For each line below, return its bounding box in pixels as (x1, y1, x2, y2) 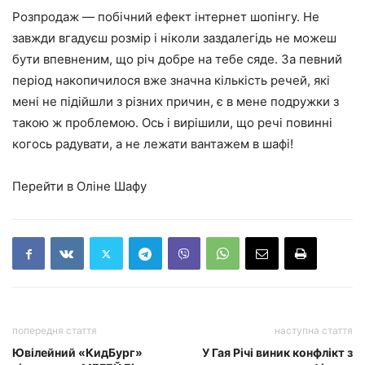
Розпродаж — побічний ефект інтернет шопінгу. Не (12, 9, 319, 25)
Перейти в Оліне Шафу (12, 178, 147, 195)
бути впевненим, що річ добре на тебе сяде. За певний (12, 51, 342, 68)
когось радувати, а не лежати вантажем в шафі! (12, 136, 293, 152)
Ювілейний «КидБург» (12, 345, 143, 360)
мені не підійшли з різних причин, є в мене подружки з (12, 94, 339, 110)
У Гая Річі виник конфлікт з (202, 345, 353, 360)
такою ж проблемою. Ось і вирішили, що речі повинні (12, 115, 332, 131)
